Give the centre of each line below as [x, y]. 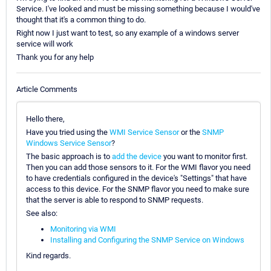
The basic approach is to [69, 156]
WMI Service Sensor [144, 132]
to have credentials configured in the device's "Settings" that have [136, 178]
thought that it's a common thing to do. [81, 20]
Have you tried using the [68, 132]
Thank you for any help [55, 57]
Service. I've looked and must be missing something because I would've [138, 9]
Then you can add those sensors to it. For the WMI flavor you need [138, 167]
